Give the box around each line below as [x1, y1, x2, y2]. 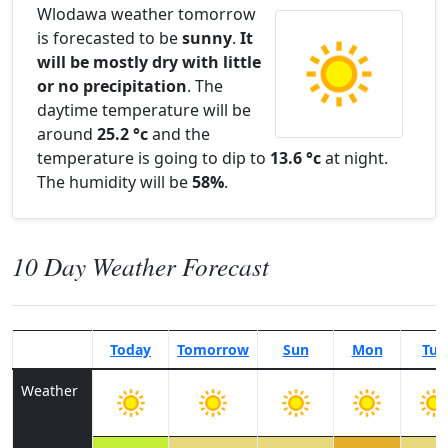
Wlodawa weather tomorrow [37, 3, 256, 25]
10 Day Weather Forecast [12, 249, 269, 283]
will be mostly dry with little [37, 51, 261, 73]
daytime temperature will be [37, 99, 251, 121]
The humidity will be [37, 171, 192, 193]
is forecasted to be [37, 27, 182, 49]
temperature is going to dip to [37, 147, 270, 169]
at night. [321, 147, 388, 169]
